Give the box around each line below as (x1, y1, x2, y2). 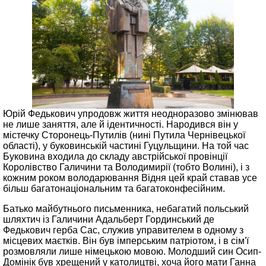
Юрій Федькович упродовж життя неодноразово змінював (3, 109, 258, 119)
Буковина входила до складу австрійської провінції (3, 151, 227, 161)
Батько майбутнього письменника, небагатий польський (3, 204, 249, 214)
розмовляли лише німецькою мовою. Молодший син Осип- (3, 246, 261, 256)
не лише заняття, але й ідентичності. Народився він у (3, 119, 238, 129)
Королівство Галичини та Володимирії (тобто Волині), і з (3, 162, 249, 172)
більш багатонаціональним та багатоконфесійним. (3, 183, 225, 194)
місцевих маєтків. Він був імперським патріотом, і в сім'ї (3, 236, 249, 246)
